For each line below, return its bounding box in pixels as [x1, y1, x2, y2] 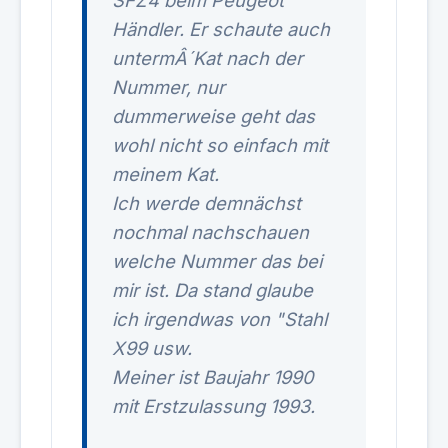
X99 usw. [112, 337, 192, 359]
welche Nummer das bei [112, 250, 322, 272]
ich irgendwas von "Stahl [112, 308, 327, 330]
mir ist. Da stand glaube [112, 279, 313, 301]
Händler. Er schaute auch [112, 18, 330, 40]
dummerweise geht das [112, 105, 315, 127]
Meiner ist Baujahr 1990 [112, 366, 314, 388]
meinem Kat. [112, 163, 219, 185]
